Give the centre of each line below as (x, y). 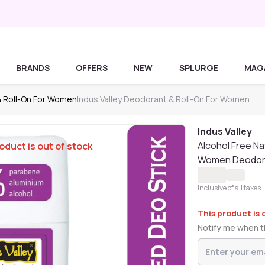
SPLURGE (198, 67)
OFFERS (92, 67)
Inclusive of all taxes (230, 188)
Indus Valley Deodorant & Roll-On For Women (163, 99)
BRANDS (33, 67)
